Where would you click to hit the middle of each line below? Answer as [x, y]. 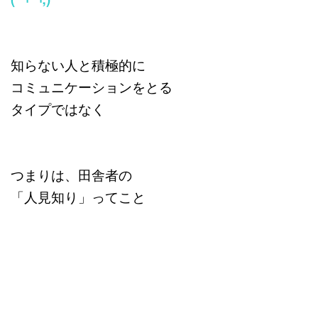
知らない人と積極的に [78, 64]
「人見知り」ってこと [78, 196]
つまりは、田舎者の [71, 174]
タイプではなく [58, 108]
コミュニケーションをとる [92, 86]
